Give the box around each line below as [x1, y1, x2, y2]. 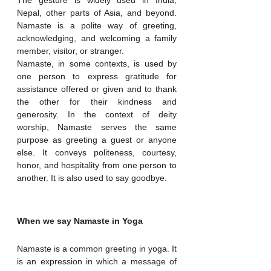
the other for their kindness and [17, 96, 177, 106]
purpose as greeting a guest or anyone [17, 134, 177, 145]
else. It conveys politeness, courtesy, [17, 147, 177, 157]
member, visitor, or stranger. [17, 45, 124, 56]
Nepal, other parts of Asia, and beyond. [17, 7, 177, 18]
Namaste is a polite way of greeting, [17, 20, 177, 30]
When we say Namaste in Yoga [17, 215, 143, 226]
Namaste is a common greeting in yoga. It [17, 243, 177, 253]
